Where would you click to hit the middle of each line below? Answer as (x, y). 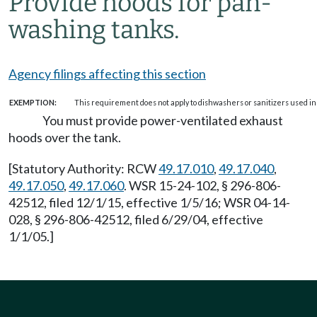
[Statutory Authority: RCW (83, 168)
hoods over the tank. (65, 137)
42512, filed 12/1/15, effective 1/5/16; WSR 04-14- (149, 202)
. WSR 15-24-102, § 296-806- (202, 185)
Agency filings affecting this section (107, 74)
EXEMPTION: (33, 102)
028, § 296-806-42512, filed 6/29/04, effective (136, 219)
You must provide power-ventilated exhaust (163, 120)
